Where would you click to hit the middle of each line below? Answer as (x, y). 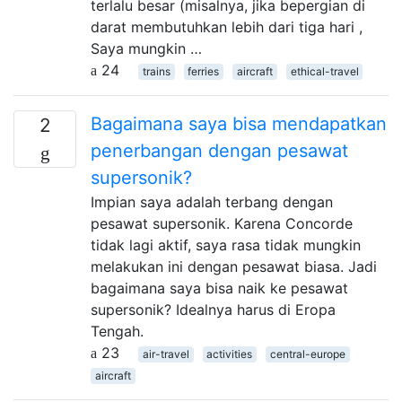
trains (156, 71)
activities (230, 354)
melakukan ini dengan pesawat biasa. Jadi (234, 266)
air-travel (166, 354)
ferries (204, 71)
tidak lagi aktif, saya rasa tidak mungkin (226, 245)
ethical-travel (324, 71)
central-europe (307, 354)
